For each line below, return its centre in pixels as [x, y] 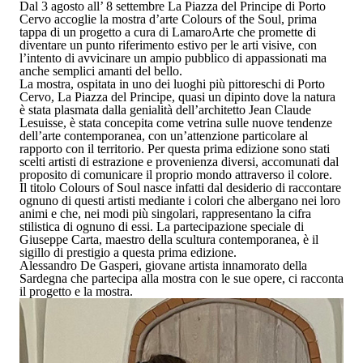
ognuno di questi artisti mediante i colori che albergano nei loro [180, 201]
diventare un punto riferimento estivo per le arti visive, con [168, 45]
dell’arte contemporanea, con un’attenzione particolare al [164, 136]
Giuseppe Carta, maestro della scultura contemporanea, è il [169, 240]
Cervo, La [47, 97]
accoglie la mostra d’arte [118, 19]
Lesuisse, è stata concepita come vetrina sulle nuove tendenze [176, 123]
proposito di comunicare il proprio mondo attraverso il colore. [176, 175]
